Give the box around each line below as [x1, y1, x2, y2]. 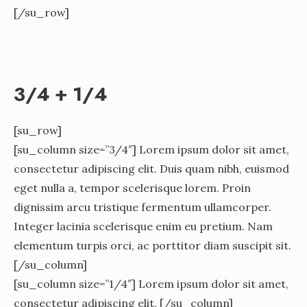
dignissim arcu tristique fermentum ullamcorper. [14, 199, 271, 214]
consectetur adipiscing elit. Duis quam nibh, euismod [14, 161, 289, 175]
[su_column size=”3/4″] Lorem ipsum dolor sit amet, [14, 142, 289, 156]
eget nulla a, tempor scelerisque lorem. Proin [14, 180, 251, 195]
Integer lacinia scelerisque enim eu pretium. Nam [14, 219, 273, 233]
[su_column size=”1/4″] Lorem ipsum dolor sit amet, [14, 276, 288, 291]
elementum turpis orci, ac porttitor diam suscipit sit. [14, 238, 291, 252]
